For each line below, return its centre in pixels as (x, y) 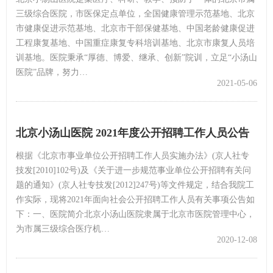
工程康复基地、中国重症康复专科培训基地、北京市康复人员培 (135, 43)
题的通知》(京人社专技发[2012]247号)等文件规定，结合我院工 (135, 185)
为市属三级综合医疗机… (63, 229)
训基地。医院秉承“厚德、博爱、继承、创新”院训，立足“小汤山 (136, 57)
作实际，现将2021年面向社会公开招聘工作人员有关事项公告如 (135, 199)
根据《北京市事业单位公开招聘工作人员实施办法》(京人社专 (133, 155)
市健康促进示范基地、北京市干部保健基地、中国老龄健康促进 (135, 28)
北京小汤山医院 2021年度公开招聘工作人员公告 (133, 133)
